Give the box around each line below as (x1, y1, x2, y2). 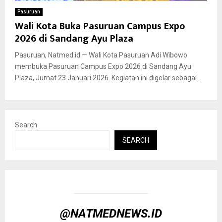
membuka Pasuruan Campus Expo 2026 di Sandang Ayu (15, 62, 191, 70)
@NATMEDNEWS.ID (60, 206, 162, 221)
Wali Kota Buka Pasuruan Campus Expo (15, 17, 185, 35)
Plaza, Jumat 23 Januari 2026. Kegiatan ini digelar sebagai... (15, 73, 201, 82)
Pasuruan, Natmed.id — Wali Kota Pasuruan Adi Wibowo (15, 51, 187, 59)
